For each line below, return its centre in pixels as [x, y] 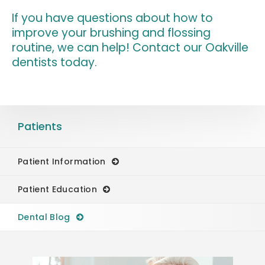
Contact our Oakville [190, 48]
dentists [35, 63]
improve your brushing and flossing [111, 33]
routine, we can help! [72, 48]
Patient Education [57, 190]
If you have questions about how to [112, 18]
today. [77, 63]
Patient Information [62, 162]
